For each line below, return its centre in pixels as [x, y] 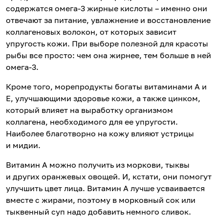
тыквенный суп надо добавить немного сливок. [99, 212]
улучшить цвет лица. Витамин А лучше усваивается [105, 188]
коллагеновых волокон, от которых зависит [91, 32]
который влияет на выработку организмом [89, 110]
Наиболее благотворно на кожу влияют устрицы [100, 134]
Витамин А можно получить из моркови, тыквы [98, 165]
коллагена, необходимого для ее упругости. [92, 122]
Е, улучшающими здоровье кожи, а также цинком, [103, 99]
